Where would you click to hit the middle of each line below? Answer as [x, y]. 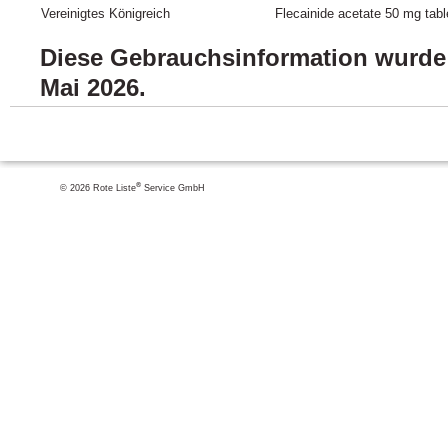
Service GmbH [173, 188]
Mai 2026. [93, 88]
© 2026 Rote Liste [98, 188]
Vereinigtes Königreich [105, 14]
